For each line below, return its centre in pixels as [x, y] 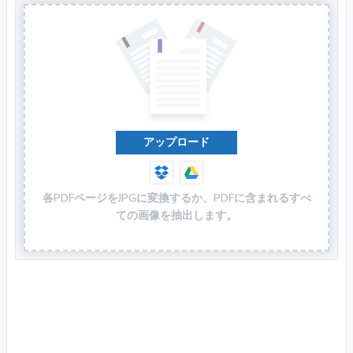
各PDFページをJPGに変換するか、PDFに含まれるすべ [176, 199]
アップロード [176, 143]
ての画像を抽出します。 [176, 216]
